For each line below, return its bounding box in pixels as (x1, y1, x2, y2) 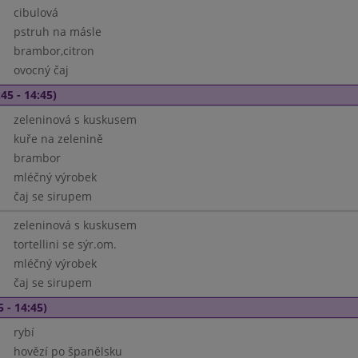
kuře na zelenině (13, 131, 103, 146)
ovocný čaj (13, 62, 69, 78)
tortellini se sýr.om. (13, 237, 117, 252)
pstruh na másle (13, 24, 101, 39)
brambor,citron (13, 43, 94, 58)
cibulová (13, 5, 58, 20)
